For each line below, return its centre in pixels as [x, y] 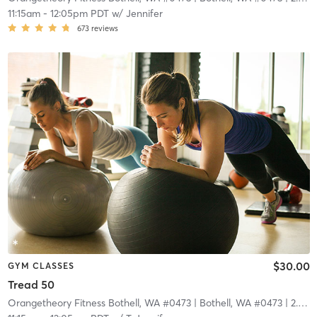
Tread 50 [31, 284]
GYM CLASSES [41, 266]
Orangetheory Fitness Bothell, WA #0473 [99, 302]
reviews [104, 29]
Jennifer [144, 14]
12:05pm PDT [79, 14]
